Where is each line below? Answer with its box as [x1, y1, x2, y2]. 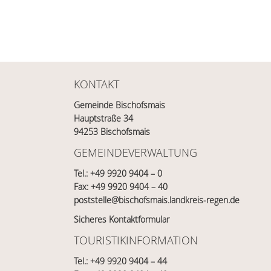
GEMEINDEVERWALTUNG [74, 145, 197, 160]
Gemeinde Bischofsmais [74, 99, 165, 111]
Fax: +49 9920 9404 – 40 [74, 181, 168, 192]
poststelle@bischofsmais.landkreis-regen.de [74, 194, 240, 206]
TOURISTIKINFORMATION [74, 233, 198, 247]
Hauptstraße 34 [74, 113, 133, 124]
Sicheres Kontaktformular [74, 214, 169, 225]
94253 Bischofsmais [74, 126, 150, 137]
